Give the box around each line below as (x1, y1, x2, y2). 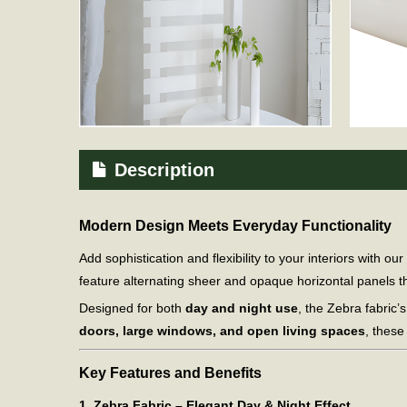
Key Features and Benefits (79, 363, 262, 381)
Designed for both (79, 301, 185, 316)
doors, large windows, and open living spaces (79, 323, 365, 339)
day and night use (185, 301, 298, 316)
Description (114, 160, 214, 180)
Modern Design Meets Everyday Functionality (79, 216, 392, 233)
